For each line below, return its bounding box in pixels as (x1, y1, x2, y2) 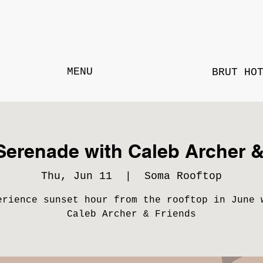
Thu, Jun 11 (41, 170, 112, 182)
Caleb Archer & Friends (67, 208, 196, 220)
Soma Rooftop (144, 170, 222, 182)
